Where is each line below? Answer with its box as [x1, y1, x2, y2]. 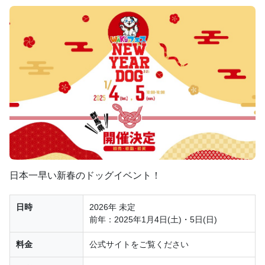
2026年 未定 [89, 202, 135, 212]
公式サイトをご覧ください [89, 239, 189, 249]
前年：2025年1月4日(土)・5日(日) [89, 214, 217, 224]
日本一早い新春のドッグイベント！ [9, 170, 161, 180]
